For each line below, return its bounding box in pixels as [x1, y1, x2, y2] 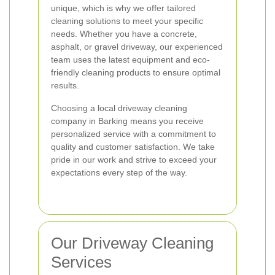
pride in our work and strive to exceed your [51, 155, 217, 165]
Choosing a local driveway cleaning [51, 103, 187, 113]
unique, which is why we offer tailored [51, 3, 196, 13]
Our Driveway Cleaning [51, 234, 214, 252]
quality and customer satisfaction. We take [51, 142, 215, 152]
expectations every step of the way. [51, 168, 187, 177]
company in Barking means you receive [51, 116, 204, 126]
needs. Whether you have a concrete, [51, 29, 197, 39]
